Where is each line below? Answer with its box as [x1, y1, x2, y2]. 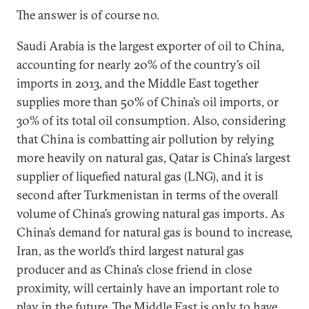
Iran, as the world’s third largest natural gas [17, 243, 244, 259]
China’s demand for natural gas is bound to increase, [17, 224, 292, 240]
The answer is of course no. [17, 7, 162, 23]
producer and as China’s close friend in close [17, 261, 252, 277]
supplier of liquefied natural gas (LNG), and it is [17, 168, 263, 184]
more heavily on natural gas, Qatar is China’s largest [17, 150, 290, 166]
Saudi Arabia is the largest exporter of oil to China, [17, 38, 284, 54]
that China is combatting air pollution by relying [17, 131, 274, 147]
